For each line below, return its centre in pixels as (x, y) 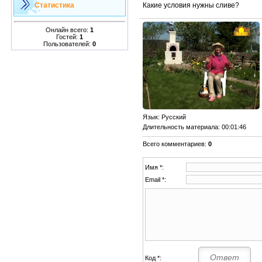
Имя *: (154, 167)
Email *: (156, 179)
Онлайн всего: (68, 30)
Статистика (54, 5)
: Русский (172, 117)
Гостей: (68, 37)
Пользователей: (68, 44)
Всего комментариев (174, 144)
